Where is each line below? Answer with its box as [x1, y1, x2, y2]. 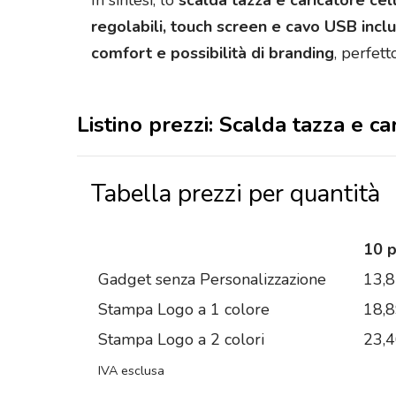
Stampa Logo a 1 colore [98, 298, 270, 320]
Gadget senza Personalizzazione [98, 268, 326, 290]
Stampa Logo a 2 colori [98, 328, 264, 350]
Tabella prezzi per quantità [91, 176, 380, 210]
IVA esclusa [98, 361, 164, 379]
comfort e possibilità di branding [91, 42, 334, 65]
